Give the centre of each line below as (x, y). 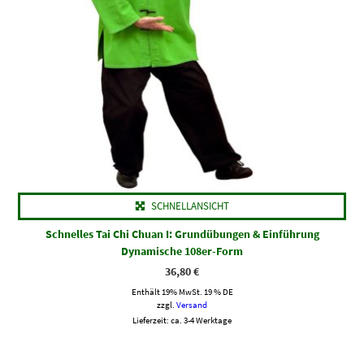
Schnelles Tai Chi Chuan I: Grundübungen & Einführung (182, 234)
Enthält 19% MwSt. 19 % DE (182, 292)
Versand (192, 305)
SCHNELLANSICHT (189, 206)
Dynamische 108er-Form (182, 251)
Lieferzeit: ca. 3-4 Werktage (182, 321)
